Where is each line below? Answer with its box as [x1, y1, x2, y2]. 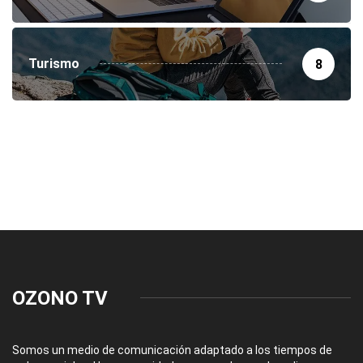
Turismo [28, 55, 79, 71]
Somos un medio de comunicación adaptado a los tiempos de [12, 343, 332, 357]
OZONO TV [12, 286, 108, 310]
